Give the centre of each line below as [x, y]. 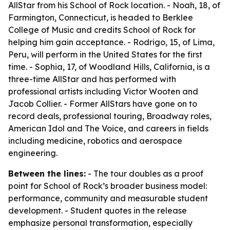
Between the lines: [47, 174]
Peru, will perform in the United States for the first [105, 54]
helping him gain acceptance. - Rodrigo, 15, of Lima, [111, 42]
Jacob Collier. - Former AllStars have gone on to [103, 104]
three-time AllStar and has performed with [92, 79]
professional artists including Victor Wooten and [103, 91]
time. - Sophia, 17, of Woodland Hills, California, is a [109, 67]
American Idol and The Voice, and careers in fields [108, 128]
